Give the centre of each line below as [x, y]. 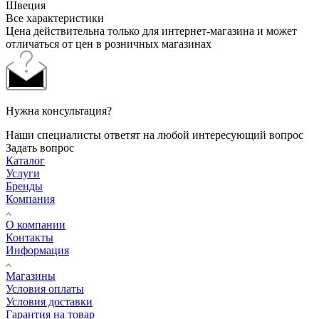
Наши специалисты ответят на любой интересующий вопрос [155, 135]
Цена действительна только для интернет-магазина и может [151, 31]
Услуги [23, 174]
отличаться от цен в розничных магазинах [109, 44]
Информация [37, 251]
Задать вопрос [40, 148]
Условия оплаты [45, 289]
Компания [30, 199]
